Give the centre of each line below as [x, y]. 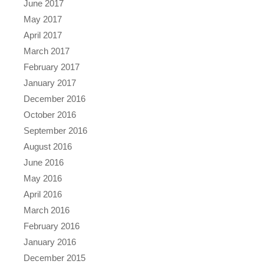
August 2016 [48, 146]
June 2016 [44, 162]
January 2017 [50, 82]
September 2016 [55, 130]
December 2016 [55, 98]
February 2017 [52, 67]
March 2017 [47, 51]
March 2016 [47, 210]
